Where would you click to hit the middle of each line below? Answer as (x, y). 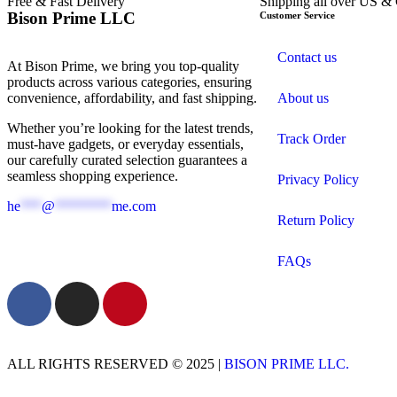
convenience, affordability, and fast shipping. (132, 97)
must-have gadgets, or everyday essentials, (125, 144)
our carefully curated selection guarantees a (127, 160)
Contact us (307, 57)
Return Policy (316, 220)
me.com (134, 206)
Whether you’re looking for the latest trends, (130, 128)
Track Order (311, 138)
